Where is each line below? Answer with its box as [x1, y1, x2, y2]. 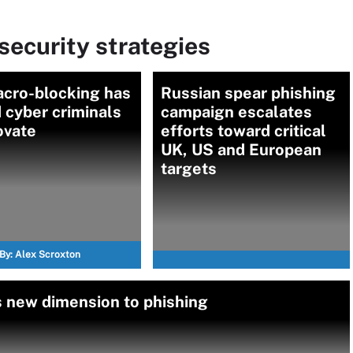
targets [161, 159, 217, 178]
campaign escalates [161, 102, 312, 121]
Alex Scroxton [15, 249, 80, 260]
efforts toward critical [161, 121, 326, 140]
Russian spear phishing [161, 84, 336, 102]
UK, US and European [161, 140, 321, 159]
